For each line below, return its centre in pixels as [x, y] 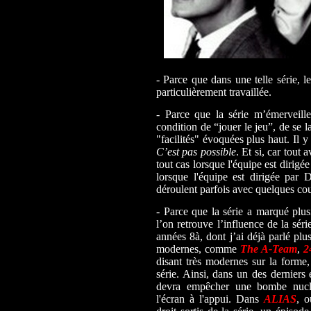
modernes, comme [199, 249]
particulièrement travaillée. [214, 92]
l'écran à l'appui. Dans [210, 299]
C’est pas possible [196, 151]
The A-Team [269, 249]
